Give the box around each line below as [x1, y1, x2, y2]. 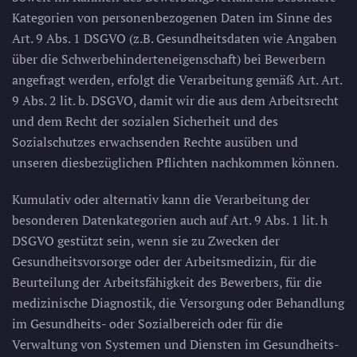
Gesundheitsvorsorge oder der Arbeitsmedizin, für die [12, 253, 316, 270]
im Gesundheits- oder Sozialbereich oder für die [12, 315, 283, 332]
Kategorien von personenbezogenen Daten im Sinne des [12, 9, 332, 26]
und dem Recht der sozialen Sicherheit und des [12, 112, 278, 130]
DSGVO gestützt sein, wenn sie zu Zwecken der [12, 232, 280, 249]
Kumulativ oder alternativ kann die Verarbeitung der [12, 190, 310, 208]
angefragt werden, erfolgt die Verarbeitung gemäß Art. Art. [12, 71, 342, 88]
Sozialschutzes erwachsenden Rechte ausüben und [12, 133, 298, 151]
